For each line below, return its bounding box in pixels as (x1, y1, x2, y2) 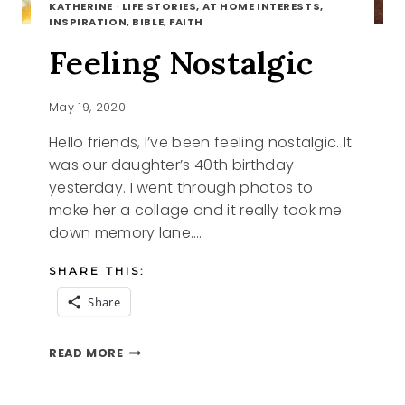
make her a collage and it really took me (49, 199, 343, 221)
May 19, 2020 (49, 99, 126, 115)
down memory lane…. (49, 221, 202, 243)
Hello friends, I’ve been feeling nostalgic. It (49, 131, 353, 153)
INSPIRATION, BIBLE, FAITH (49, 14, 203, 29)
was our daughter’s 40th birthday (49, 154, 295, 175)
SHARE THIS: (49, 263, 146, 278)
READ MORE (49, 344, 124, 361)
